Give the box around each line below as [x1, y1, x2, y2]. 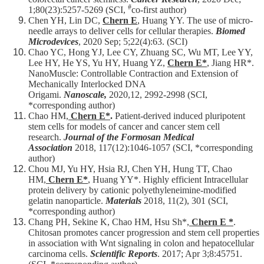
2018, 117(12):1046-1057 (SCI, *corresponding [72, 143, 253, 153]
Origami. [28, 90, 64, 100]
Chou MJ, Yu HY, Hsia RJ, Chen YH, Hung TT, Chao [28, 164, 232, 174]
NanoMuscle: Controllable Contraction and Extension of [28, 68, 238, 79]
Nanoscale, [64, 90, 109, 100]
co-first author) [131, 5, 189, 15]
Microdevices [28, 37, 78, 47]
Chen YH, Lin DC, [28, 15, 103, 26]
